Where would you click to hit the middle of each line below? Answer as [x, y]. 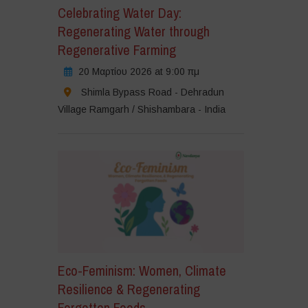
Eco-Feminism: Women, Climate [142, 271]
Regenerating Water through [133, 31]
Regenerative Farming [117, 49]
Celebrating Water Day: [119, 12]
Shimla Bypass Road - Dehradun [152, 92]
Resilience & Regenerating [129, 289]
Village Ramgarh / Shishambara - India [141, 109]
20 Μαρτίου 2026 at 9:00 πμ [139, 71]
